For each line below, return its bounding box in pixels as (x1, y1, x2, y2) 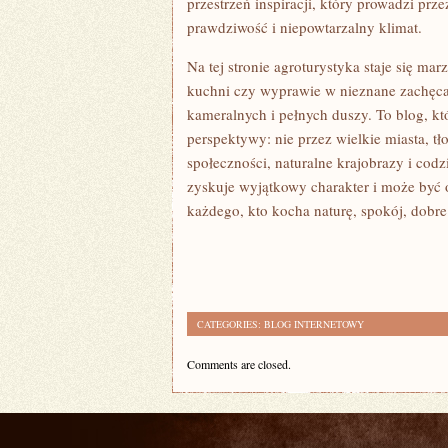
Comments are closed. (187, 356, 291, 372)
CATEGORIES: (197, 317, 264, 331)
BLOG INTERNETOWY (264, 317, 364, 331)
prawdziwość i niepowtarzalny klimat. (187, 17, 422, 37)
